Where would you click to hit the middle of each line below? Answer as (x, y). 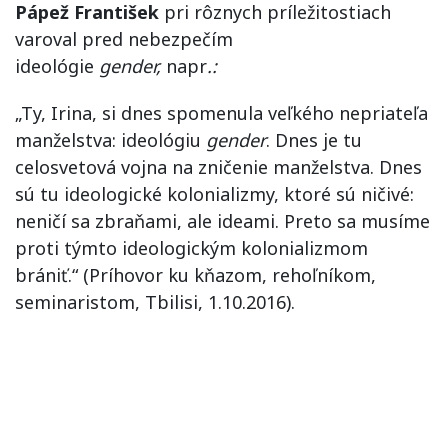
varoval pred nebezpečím (124, 38)
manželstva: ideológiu (110, 139)
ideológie (57, 65)
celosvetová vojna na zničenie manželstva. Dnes (218, 166)
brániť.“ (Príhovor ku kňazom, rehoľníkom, (195, 274)
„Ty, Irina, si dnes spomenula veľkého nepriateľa (221, 112)
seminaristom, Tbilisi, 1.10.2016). (155, 301)
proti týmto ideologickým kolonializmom (191, 247)
